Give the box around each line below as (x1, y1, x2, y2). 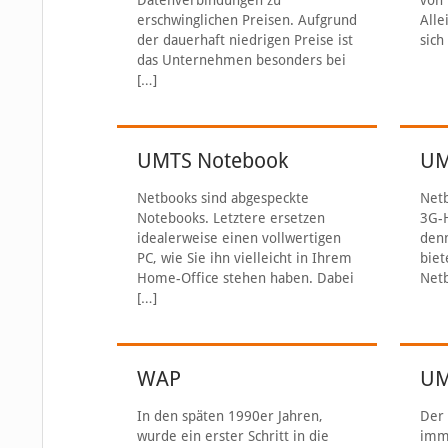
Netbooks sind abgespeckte (136, 190, 309, 206)
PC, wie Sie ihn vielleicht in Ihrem (136, 250, 352, 266)
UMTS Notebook (136, 148, 288, 173)
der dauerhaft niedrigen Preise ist (136, 32, 353, 48)
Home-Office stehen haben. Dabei (136, 270, 354, 286)
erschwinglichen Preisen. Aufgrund (136, 12, 357, 28)
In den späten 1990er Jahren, (136, 408, 323, 424)
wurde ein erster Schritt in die (136, 428, 329, 444)
